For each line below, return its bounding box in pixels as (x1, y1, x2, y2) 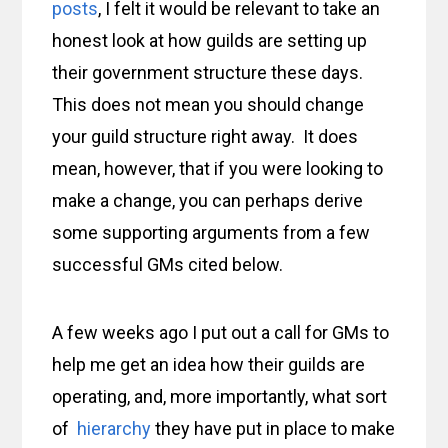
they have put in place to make (151, 418, 396, 440)
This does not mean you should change (52, 94, 365, 116)
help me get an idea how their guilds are (52, 354, 366, 376)
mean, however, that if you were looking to (52, 158, 384, 180)
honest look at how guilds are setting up (52, 30, 368, 52)
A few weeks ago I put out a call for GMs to (52, 322, 390, 344)
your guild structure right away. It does (52, 126, 359, 148)
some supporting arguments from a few (52, 222, 371, 244)
